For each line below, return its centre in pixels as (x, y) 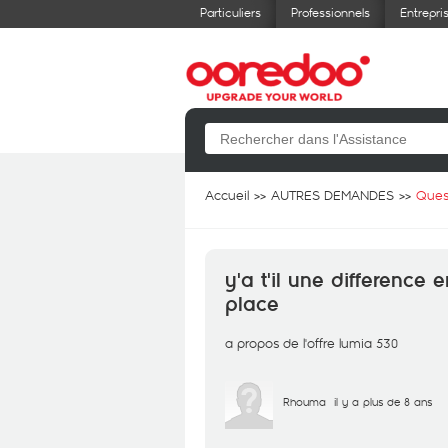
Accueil (227, 195)
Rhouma (304, 401)
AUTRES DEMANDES (332, 195)
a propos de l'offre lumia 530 (311, 343)
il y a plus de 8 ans (383, 401)
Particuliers (230, 12)
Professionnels (330, 12)
